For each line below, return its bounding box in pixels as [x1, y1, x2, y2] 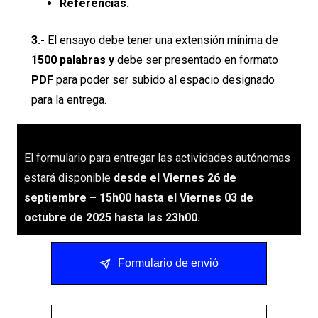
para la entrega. [31, 93, 106, 106]
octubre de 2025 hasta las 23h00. [24, 211, 200, 224]
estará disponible [24, 171, 114, 185]
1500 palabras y [31, 53, 114, 67]
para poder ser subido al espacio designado [53, 73, 275, 87]
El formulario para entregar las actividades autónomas [24, 151, 290, 165]
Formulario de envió [118, 257, 219, 269]
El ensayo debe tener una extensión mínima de [48, 33, 278, 47]
